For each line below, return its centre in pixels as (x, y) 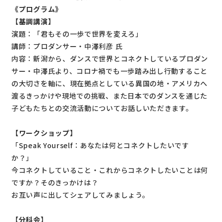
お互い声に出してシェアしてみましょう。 (81, 194)
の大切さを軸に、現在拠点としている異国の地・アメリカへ (110, 83)
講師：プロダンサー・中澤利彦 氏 (67, 46)
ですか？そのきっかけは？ (55, 182)
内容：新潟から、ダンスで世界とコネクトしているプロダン (110, 58)
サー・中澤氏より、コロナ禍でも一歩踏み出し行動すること (110, 71)
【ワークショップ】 (44, 133)
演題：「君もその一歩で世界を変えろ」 (77, 33)
